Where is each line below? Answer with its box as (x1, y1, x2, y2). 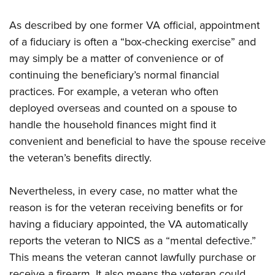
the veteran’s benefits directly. (9, 150, 152, 166)
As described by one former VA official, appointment (9, 17, 260, 34)
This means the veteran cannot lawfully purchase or (9, 249, 256, 266)
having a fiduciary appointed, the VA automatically (9, 216, 248, 233)
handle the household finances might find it (9, 117, 216, 133)
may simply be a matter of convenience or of (9, 50, 223, 67)
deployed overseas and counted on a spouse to (9, 100, 237, 117)
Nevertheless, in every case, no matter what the (9, 183, 238, 199)
